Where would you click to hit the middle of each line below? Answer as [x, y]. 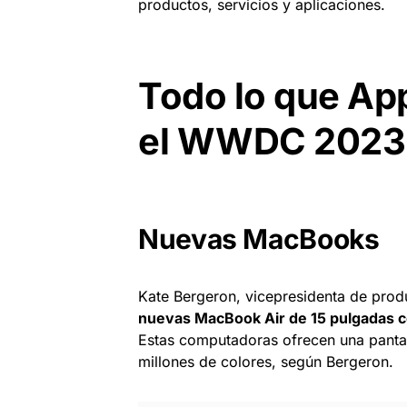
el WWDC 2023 [272, 142]
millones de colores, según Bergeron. [266, 362]
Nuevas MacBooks [259, 239]
